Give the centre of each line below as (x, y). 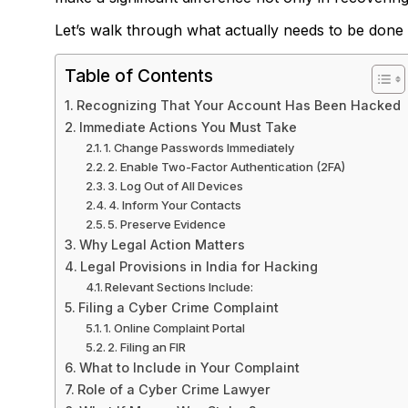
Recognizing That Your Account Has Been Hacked (238, 105)
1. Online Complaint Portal (175, 327)
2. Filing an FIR (147, 347)
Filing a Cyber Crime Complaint (178, 307)
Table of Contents (139, 75)
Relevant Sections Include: (179, 286)
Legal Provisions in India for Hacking (199, 266)
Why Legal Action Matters (162, 244)
